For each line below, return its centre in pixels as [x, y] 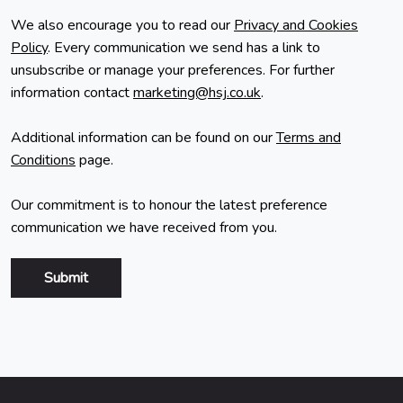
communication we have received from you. [144, 227]
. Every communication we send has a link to [184, 47]
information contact [72, 92]
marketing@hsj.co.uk [197, 92]
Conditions [43, 160]
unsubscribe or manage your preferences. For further [173, 70]
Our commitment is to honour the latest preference [169, 205]
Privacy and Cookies [296, 25]
